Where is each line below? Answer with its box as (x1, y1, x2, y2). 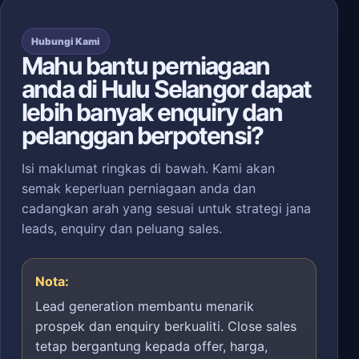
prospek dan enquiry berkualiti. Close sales (35, 318, 296, 334)
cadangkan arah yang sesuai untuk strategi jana (22, 200, 311, 216)
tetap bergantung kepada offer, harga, (35, 338, 268, 354)
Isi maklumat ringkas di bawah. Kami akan (22, 160, 275, 176)
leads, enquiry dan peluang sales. (22, 220, 222, 236)
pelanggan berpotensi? (22, 121, 264, 150)
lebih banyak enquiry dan (22, 98, 282, 127)
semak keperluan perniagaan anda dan (22, 180, 256, 196)
